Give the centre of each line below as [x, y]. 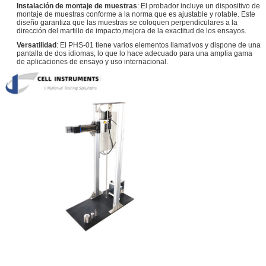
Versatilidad [37, 45]
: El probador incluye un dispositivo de [199, 6]
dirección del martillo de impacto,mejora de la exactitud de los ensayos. [132, 31]
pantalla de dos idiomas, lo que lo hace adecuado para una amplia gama [134, 53]
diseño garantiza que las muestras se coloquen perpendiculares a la [127, 22]
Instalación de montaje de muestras [77, 6]
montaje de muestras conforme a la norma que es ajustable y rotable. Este [136, 14]
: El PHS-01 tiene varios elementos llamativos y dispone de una [159, 45]
